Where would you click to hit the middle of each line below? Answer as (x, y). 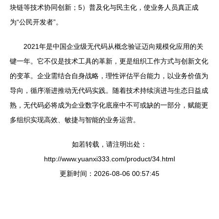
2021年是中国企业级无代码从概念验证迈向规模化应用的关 (113, 46)
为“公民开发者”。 (36, 22)
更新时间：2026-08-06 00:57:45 (109, 174)
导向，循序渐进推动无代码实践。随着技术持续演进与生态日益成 (109, 90)
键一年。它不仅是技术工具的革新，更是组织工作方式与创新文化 (109, 61)
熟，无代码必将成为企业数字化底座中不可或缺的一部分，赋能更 (109, 105)
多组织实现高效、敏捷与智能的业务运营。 (75, 120)
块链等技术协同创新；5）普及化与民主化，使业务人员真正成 (104, 7)
